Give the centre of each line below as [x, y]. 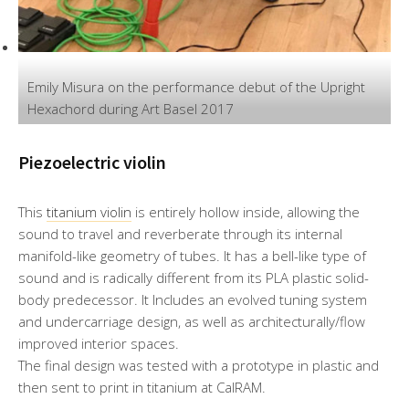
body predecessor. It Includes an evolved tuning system [193, 300]
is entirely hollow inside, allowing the [246, 212]
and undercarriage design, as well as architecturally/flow [192, 322]
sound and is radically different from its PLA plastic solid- [194, 278]
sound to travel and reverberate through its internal [180, 234]
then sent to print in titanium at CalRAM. [142, 388]
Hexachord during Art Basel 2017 [131, 109]
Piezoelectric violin [92, 163]
